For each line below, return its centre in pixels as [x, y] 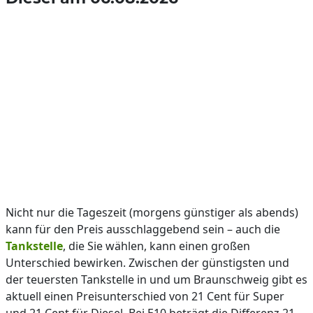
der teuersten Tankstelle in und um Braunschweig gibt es [156, 279]
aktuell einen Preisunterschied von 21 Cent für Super [145, 296]
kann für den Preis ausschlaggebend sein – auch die [143, 229]
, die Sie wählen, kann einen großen [156, 246]
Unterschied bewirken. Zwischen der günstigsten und [147, 263]
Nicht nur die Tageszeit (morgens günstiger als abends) [152, 212]
